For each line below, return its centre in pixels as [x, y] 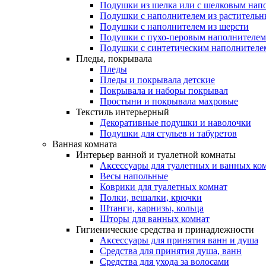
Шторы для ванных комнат [155, 219]
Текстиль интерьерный [123, 112]
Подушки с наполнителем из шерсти [174, 26]
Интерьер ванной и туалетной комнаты [156, 155]
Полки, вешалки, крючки [151, 197]
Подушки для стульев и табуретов [168, 133]
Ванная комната [85, 144]
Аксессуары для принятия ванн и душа [179, 240]
